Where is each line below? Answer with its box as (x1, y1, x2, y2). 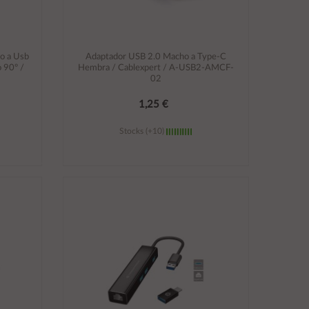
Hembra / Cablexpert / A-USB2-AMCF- (77, 63, 234, 72)
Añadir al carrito (112, 170, 200, 183)
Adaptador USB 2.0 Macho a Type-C (85, 52, 226, 61)
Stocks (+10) (119, 126, 167, 135)
